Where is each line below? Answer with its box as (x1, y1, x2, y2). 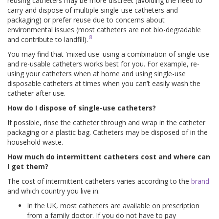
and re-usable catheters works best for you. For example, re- (7, 59, 199, 68)
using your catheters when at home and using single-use (7, 68, 186, 78)
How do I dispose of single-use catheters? (7, 103, 156, 112)
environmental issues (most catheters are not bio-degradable (7, 24, 201, 34)
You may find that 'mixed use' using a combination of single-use (7, 49, 209, 59)
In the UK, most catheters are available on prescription (27, 200, 199, 210)
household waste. (7, 137, 63, 147)
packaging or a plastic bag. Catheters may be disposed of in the (7, 127, 208, 137)
